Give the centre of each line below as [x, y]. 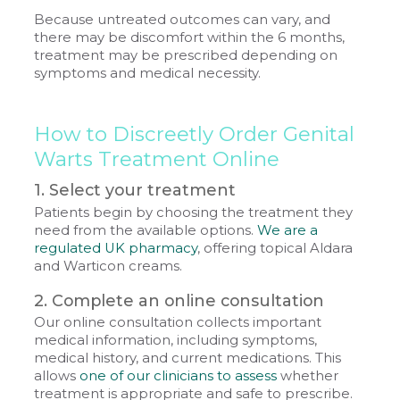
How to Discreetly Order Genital [195, 134]
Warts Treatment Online [157, 159]
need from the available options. [146, 230]
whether [308, 376]
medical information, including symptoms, [176, 341]
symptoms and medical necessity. [148, 73]
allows [57, 376]
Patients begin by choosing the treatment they [194, 212]
